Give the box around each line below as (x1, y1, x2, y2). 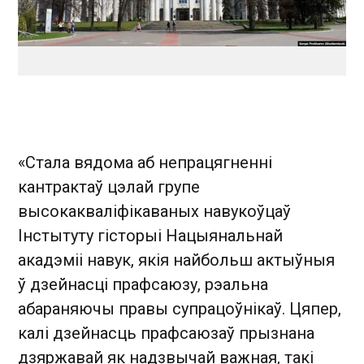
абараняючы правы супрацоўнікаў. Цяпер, (18, 299, 341, 318)
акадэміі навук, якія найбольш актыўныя (18, 250, 335, 270)
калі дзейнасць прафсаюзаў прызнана (18, 323, 314, 343)
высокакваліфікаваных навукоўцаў (18, 201, 291, 221)
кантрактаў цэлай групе (18, 177, 200, 197)
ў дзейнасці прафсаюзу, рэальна (18, 275, 268, 294)
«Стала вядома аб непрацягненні (18, 153, 272, 172)
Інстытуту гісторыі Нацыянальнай (18, 226, 283, 245)
